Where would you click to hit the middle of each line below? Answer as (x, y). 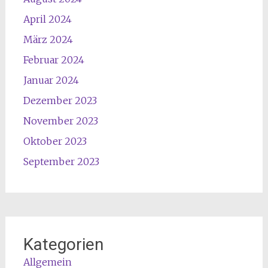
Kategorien (63, 245)
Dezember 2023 (60, 101)
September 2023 (61, 162)
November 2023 (60, 121)
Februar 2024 (54, 60)
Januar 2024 (51, 80)
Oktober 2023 (55, 141)
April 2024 (47, 19)
